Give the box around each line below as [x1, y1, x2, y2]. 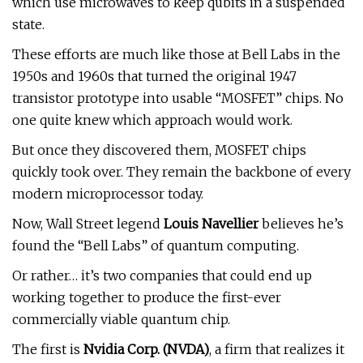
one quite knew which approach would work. [12, 112, 293, 128]
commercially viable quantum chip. [12, 311, 230, 327]
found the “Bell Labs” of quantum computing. [12, 237, 299, 254]
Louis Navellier [164, 216, 258, 232]
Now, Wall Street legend [12, 216, 164, 232]
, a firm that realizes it [209, 341, 344, 357]
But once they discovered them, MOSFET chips [12, 142, 306, 158]
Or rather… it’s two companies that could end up [12, 267, 312, 284]
